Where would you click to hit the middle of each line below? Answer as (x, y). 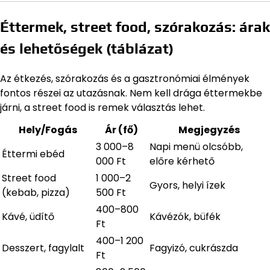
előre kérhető (182, 161)
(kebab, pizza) (36, 192)
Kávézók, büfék (185, 216)
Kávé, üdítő (28, 216)
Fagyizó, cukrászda (194, 248)
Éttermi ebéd (33, 154)
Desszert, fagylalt (43, 248)
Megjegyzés (209, 130)
